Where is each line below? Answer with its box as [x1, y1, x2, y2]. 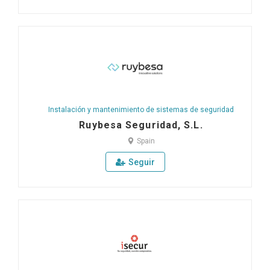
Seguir [128, 157, 155, 168]
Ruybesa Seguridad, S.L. [79, 119, 203, 131]
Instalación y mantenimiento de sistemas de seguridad [48, 105, 234, 115]
